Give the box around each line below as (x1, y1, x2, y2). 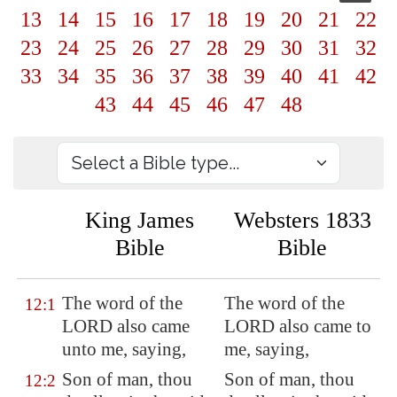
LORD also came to (224, 315, 371, 337)
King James (85, 207, 194, 233)
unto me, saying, (62, 339, 186, 360)
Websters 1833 (233, 207, 371, 233)
